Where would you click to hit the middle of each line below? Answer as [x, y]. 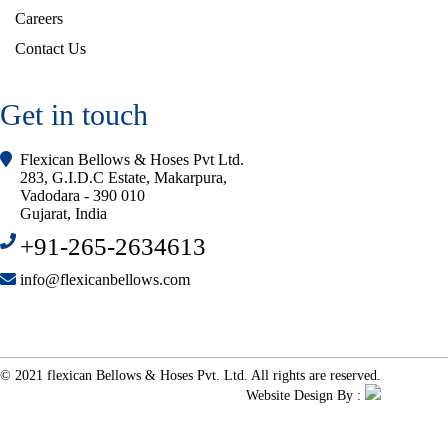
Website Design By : [305, 396]
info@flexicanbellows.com [105, 279]
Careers [39, 18]
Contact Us [50, 48]
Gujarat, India [63, 213]
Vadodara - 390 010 [82, 195]
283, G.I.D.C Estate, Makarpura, [123, 177]
